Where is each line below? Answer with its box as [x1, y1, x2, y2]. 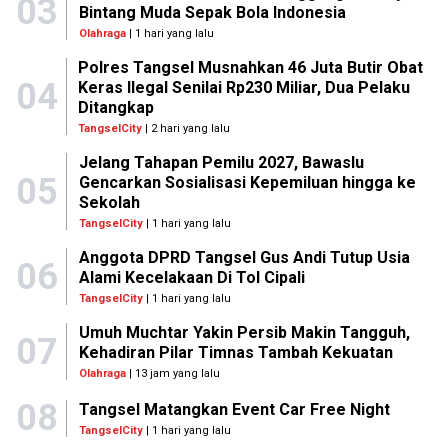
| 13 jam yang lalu [125, 367, 220, 381]
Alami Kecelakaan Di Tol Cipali [78, 268, 305, 288]
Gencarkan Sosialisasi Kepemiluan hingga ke [78, 173, 416, 193]
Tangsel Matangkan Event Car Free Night [79, 399, 390, 419]
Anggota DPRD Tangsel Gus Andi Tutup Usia [78, 248, 410, 268]
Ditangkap [78, 98, 155, 118]
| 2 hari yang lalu [142, 122, 231, 136]
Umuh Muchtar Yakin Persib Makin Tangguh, [78, 323, 410, 343]
